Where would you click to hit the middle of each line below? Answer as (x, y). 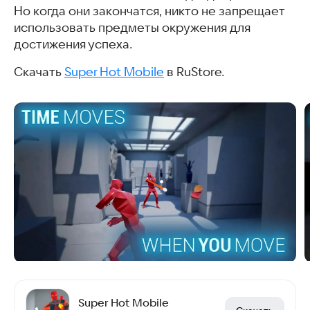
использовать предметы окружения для (132, 27)
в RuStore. (194, 72)
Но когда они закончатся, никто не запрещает (149, 11)
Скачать (39, 72)
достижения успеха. (73, 44)
